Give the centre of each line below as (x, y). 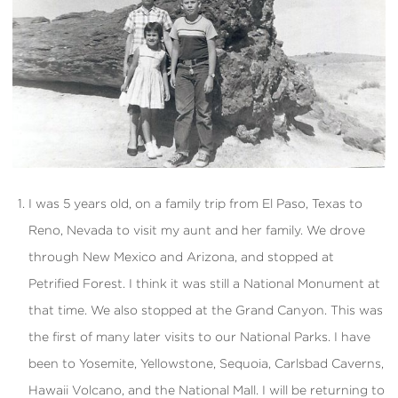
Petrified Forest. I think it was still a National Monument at (204, 283)
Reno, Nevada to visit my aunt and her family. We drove (196, 230)
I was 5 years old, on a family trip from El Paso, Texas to (195, 203)
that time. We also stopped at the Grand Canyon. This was (205, 310)
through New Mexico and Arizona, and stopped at (181, 256)
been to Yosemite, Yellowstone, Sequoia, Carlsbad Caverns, (206, 363)
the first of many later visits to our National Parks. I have (199, 336)
